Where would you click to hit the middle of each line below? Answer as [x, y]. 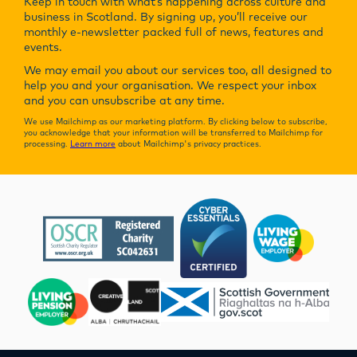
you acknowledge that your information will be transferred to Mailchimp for [173, 133]
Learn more [93, 145]
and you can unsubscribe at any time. [124, 102]
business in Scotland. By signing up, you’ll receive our [166, 18]
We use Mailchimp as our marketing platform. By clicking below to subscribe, [175, 122]
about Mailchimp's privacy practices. [188, 145]
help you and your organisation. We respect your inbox [170, 86]
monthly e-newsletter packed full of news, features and [174, 33]
